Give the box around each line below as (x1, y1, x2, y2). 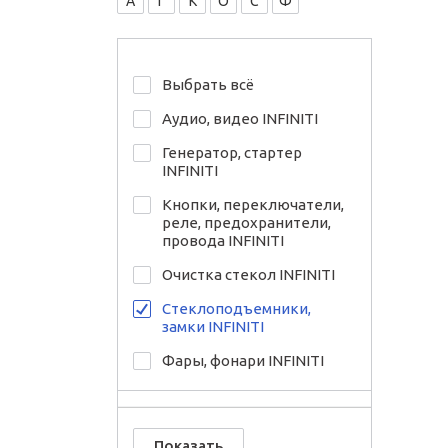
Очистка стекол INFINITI (162, 266, 335, 283)
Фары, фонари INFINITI (162, 352, 324, 369)
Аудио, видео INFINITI (162, 110, 318, 127)
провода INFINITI (162, 232, 284, 249)
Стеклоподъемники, (162, 300, 311, 317)
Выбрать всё (162, 76, 254, 93)
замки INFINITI (162, 318, 264, 335)
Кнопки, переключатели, (162, 196, 344, 213)
